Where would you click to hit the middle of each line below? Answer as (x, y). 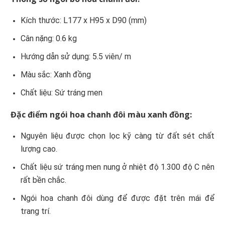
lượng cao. (39, 149)
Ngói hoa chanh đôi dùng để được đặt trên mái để (118, 198)
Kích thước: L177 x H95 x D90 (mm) (84, 21)
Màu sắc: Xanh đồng (56, 75)
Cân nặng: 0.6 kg (49, 39)
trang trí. (36, 211)
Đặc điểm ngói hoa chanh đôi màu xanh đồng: (101, 115)
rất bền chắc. (43, 180)
